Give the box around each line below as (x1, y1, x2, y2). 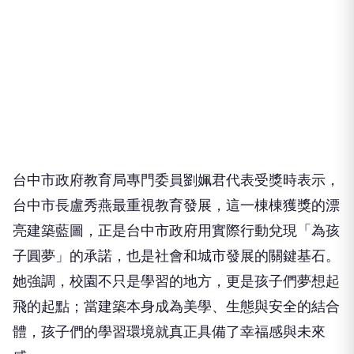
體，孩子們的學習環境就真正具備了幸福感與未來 (13, 273, 326, 290)
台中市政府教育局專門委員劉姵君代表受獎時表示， (13, 121, 340, 138)
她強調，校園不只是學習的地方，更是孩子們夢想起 (13, 222, 340, 239)
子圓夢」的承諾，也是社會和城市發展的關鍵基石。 (13, 197, 340, 214)
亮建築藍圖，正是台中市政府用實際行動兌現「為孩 (13, 171, 340, 189)
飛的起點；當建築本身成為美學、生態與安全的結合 (13, 247, 340, 265)
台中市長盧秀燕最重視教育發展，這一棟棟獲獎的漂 (13, 146, 340, 164)
